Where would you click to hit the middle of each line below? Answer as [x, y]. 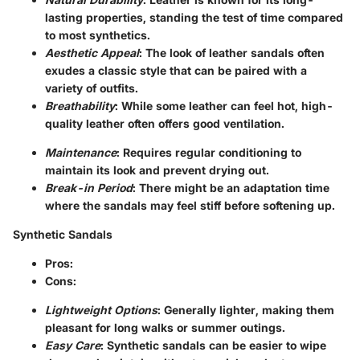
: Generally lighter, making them [246, 310]
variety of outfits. [92, 88]
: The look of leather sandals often [232, 53]
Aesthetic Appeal [92, 53]
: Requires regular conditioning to [209, 153]
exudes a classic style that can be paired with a [176, 71]
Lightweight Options [101, 310]
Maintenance [81, 153]
